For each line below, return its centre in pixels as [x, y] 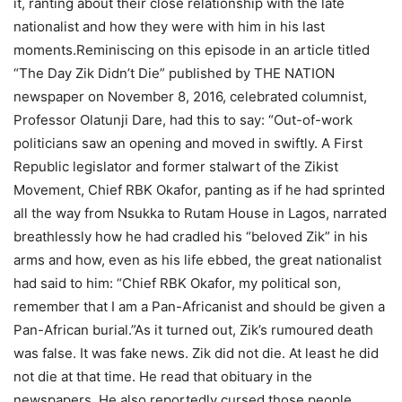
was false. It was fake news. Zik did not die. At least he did [196, 354]
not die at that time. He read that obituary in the [163, 377]
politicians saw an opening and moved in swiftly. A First [188, 144]
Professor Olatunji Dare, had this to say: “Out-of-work [183, 120]
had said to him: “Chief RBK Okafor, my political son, [177, 284]
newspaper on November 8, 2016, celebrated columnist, [190, 97]
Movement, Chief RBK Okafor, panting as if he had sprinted [199, 190]
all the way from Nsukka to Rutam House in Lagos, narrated [200, 214]
